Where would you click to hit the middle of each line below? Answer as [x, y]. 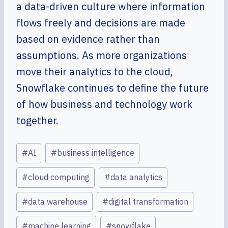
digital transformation [148, 201]
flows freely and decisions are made [101, 23]
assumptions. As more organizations [102, 55]
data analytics [136, 177]
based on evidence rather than [88, 39]
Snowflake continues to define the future [112, 88]
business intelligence [95, 153]
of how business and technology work [104, 104]
